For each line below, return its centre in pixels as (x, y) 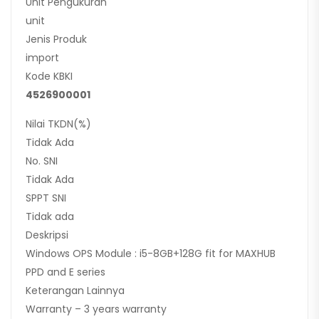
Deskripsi (47, 235)
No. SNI (42, 161)
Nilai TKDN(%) (58, 124)
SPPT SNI (46, 198)
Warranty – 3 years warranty (96, 309)
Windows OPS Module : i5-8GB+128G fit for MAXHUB (151, 254)
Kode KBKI (49, 77)
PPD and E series (66, 272)
